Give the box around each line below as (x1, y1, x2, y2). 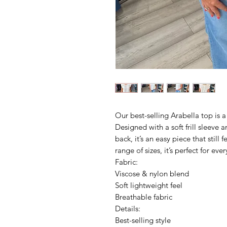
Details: (115, 204, 140, 213)
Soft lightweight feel (115, 180, 182, 190)
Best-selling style (115, 215, 171, 225)
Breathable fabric (115, 192, 172, 202)
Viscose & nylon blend (115, 169, 189, 178)
